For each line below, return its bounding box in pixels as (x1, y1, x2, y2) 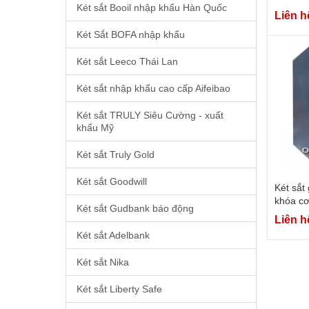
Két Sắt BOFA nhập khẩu (76, 28, 185, 40)
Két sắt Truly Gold (76, 148, 154, 160)
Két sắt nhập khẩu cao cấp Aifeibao (76, 82, 230, 94)
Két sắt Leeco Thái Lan (76, 55, 178, 67)
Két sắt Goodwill (76, 175, 147, 187)
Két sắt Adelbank (76, 229, 150, 241)
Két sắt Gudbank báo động (76, 202, 194, 214)
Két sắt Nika (76, 256, 129, 268)
